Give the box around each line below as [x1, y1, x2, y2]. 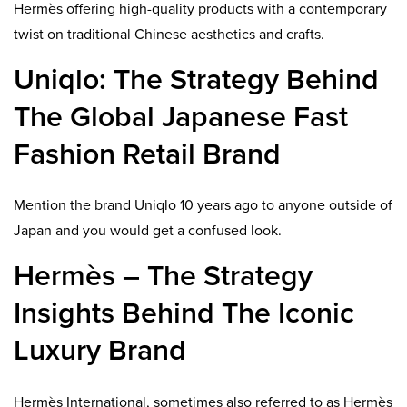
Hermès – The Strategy [14, 259, 313, 294]
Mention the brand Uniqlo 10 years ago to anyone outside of [14, 196, 392, 215]
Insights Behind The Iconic [14, 296, 354, 332]
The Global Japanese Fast [14, 99, 348, 134]
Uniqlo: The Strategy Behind [14, 62, 379, 97]
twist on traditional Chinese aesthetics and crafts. [14, 25, 324, 44]
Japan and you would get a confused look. [14, 222, 282, 241]
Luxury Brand [14, 333, 186, 369]
